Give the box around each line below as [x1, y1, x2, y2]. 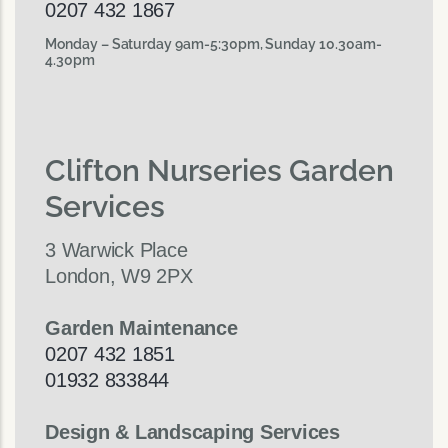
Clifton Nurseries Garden [45, 152, 394, 188]
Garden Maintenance [45, 317, 238, 340]
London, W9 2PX [45, 265, 193, 288]
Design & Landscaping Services [45, 421, 340, 444]
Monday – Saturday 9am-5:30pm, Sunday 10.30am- [45, 35, 382, 52]
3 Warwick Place [45, 239, 188, 262]
